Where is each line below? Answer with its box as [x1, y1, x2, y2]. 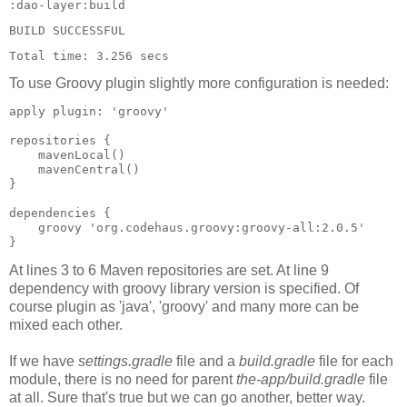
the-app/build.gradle [236, 372, 365, 387]
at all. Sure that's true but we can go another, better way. [9, 390, 365, 405]
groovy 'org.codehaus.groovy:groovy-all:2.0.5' [9, 221, 365, 235]
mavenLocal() [9, 148, 125, 163]
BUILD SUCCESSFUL [9, 24, 125, 38]
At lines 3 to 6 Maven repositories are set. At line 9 [9, 263, 329, 278]
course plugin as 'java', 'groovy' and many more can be [9, 299, 359, 314]
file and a [173, 353, 239, 369]
